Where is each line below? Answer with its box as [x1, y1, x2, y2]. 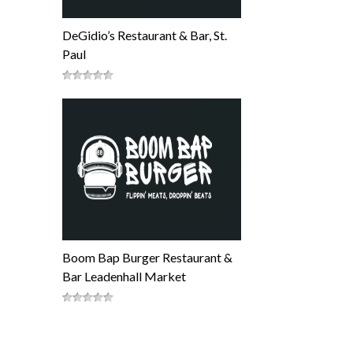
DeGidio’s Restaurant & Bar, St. [62, 28, 227, 43]
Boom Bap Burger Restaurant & [62, 250, 232, 265]
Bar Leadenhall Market [62, 269, 186, 284]
